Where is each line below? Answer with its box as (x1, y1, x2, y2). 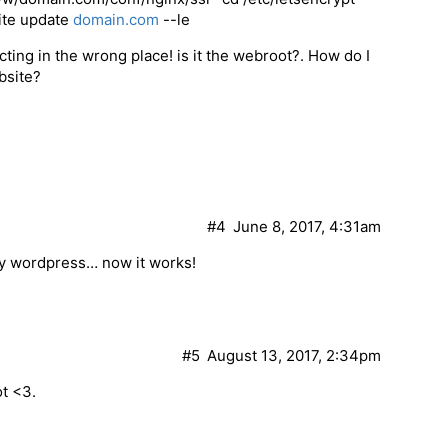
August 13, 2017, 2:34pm (207, 346, 381, 366)
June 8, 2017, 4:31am (233, 217, 381, 237)
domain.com (73, 10, 159, 30)
